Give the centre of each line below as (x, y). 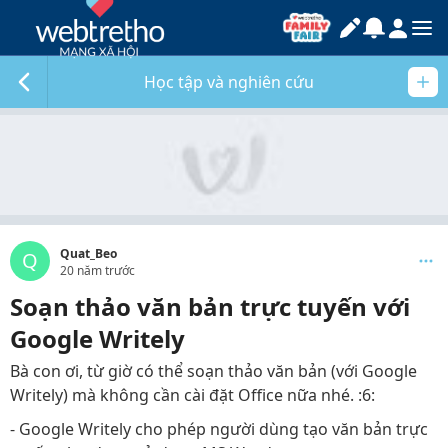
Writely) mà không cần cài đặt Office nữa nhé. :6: (192, 395)
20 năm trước (97, 270)
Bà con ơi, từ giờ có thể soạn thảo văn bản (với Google (213, 371)
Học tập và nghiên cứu (229, 82)
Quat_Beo (88, 253)
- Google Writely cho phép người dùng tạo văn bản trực (219, 429)
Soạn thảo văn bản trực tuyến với (210, 306)
